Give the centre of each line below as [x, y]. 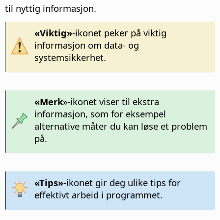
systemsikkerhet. [70, 57]
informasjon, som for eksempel [100, 114]
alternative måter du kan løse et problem [121, 126]
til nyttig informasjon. [51, 8]
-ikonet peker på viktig [119, 33]
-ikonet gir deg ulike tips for [122, 182]
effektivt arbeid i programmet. [98, 194]
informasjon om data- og [86, 45]
